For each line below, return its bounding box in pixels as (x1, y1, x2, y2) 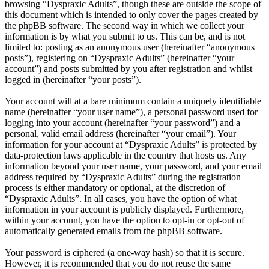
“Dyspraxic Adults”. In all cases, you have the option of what (5, 193, 237, 204)
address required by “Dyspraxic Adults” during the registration (5, 172, 241, 183)
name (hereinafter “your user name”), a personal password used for (5, 107, 258, 118)
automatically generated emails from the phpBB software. (5, 226, 222, 237)
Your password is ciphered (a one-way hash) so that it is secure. (5, 247, 244, 258)
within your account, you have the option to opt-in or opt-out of (5, 215, 244, 226)
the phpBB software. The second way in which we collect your (5, 20, 244, 31)
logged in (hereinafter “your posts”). (5, 74, 141, 85)
